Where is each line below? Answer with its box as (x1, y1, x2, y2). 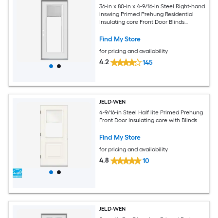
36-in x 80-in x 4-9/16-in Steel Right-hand (99, 3, 205, 10)
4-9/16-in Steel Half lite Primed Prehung (99, 109, 203, 116)
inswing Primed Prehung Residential (99, 11, 194, 18)
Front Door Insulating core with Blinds (99, 117, 198, 124)
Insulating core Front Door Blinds (99, 18, 185, 26)
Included (99, 26, 123, 34)
